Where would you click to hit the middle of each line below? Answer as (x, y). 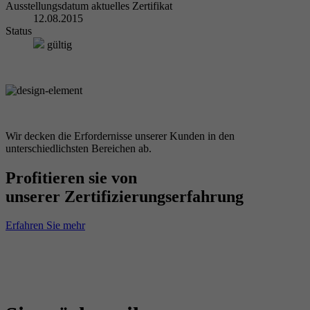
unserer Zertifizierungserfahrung (125, 196)
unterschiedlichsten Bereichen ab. (79, 148)
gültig (58, 44)
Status (19, 30)
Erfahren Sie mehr (45, 226)
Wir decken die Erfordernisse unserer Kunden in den (120, 136)
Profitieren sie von (71, 177)
